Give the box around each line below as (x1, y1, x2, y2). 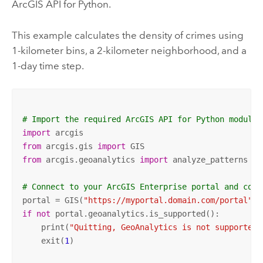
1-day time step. (11, 59, 84, 72)
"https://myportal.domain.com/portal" (83, 195, 252, 205)
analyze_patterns (167, 155, 248, 165)
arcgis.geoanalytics (41, 155, 140, 165)
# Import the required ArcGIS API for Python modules (22, 114, 262, 124)
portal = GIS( (22, 195, 83, 205)
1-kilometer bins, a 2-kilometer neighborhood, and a (11, 44, 247, 56)
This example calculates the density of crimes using (11, 29, 244, 41)
